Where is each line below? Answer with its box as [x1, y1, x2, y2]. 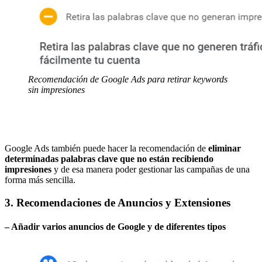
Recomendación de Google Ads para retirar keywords [28, 74, 227, 84]
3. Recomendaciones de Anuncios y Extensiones [5, 196, 230, 209]
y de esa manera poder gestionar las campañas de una [51, 164, 250, 174]
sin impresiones [28, 84, 85, 95]
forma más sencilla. [5, 174, 75, 185]
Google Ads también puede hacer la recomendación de [5, 143, 208, 153]
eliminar [208, 143, 241, 153]
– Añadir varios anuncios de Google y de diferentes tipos [5, 221, 226, 232]
